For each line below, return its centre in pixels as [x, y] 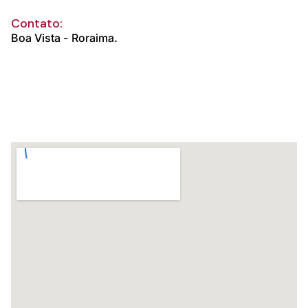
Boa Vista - [40, 37]
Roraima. [95, 37]
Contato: [37, 23]
